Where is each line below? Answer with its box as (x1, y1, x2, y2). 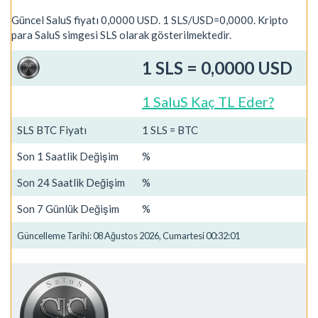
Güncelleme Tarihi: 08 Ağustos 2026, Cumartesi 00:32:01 (17, 229, 240, 241)
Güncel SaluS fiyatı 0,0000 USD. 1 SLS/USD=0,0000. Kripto (11, 13, 288, 26)
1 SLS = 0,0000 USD (142, 57, 292, 78)
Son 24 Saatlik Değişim (17, 175, 125, 189)
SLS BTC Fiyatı (17, 123, 87, 136)
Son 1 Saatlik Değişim (17, 149, 119, 163)
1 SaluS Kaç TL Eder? (142, 92, 274, 110)
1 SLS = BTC (142, 123, 198, 136)
